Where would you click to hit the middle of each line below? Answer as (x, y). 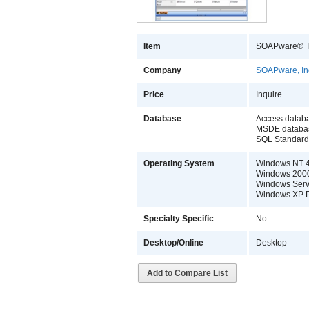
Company (162, 71)
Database (162, 119)
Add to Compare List (187, 273)
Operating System (179, 164)
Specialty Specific (179, 219)
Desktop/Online (173, 243)
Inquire (269, 95)
